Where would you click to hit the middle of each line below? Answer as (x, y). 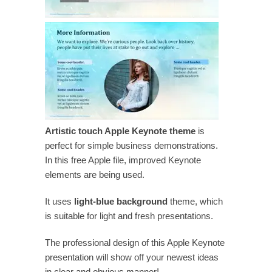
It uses (59, 201)
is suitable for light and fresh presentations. (129, 216)
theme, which (195, 201)
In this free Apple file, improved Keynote (123, 160)
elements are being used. (95, 174)
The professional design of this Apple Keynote (135, 242)
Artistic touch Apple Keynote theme (120, 131)
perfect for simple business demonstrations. (131, 145)
